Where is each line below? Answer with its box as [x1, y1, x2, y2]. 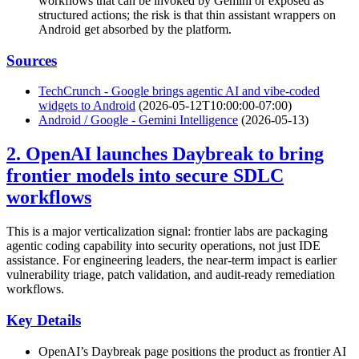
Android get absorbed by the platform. [38, 22, 232, 36]
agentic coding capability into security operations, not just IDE [6, 239, 321, 253]
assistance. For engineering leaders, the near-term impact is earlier [6, 253, 337, 268]
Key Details [6, 311, 81, 329]
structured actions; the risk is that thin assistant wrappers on [38, 7, 336, 22]
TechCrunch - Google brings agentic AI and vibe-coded [38, 84, 320, 99]
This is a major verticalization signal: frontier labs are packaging [6, 224, 328, 239]
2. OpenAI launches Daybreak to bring [6, 143, 324, 165]
